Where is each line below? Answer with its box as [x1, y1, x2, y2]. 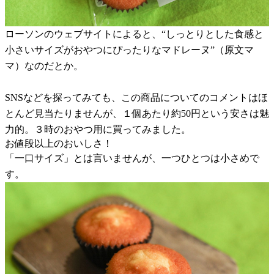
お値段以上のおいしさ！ [5, 138, 113, 149]
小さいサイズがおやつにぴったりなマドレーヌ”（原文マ [5, 44, 254, 55]
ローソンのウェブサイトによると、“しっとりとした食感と [5, 28, 264, 39]
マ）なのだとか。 [5, 60, 83, 71]
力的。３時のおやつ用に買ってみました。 [5, 124, 191, 135]
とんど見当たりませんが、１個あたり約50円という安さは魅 [5, 108, 269, 119]
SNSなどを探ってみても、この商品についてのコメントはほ [5, 92, 268, 103]
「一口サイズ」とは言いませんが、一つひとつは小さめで [5, 152, 259, 163]
